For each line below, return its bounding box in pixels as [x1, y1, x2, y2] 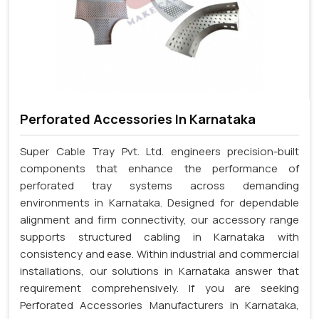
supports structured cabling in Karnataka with [20, 229, 299, 244]
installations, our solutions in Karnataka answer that [20, 263, 299, 278]
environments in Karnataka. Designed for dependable [20, 194, 299, 210]
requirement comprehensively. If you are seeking [20, 280, 299, 296]
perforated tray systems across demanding [20, 177, 299, 193]
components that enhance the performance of [20, 160, 299, 176]
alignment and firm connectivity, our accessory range [20, 211, 299, 227]
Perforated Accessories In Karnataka [20, 110, 256, 128]
